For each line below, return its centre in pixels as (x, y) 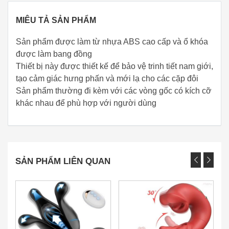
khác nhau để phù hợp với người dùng (86, 103)
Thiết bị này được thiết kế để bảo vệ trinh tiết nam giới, (114, 66)
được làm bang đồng (54, 54)
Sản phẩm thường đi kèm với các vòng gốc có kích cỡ (114, 90)
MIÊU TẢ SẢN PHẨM (56, 20)
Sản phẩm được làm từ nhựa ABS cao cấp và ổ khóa (112, 41)
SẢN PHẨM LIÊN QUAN (63, 161)
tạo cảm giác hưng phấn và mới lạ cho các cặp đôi (107, 78)
